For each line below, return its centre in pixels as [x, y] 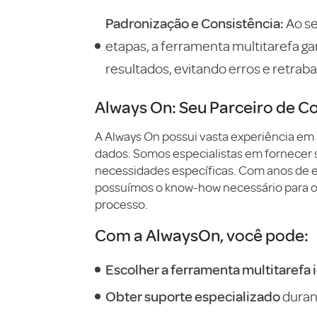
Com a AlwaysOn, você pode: [202, 235]
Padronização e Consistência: [195, 23]
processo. [121, 204]
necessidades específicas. [167, 171]
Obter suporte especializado [193, 296]
